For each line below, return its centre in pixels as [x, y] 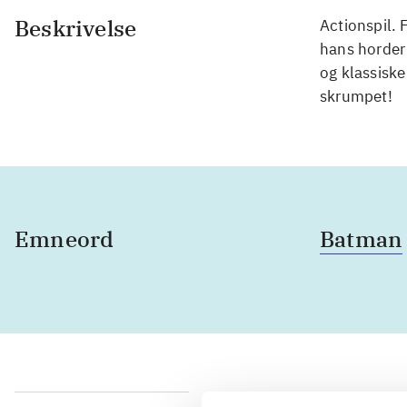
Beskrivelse [76, 28]
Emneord [65, 239]
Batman [362, 239]
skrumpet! [356, 96]
